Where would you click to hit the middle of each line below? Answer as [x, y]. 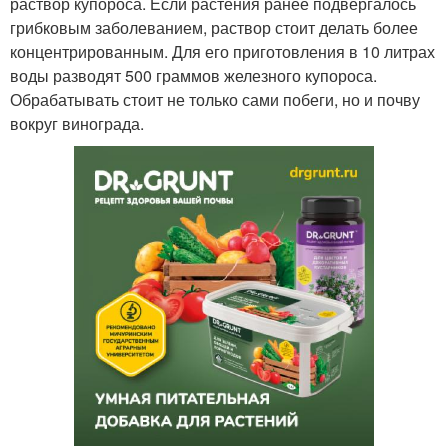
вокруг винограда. [77, 123]
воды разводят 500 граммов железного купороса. [193, 75]
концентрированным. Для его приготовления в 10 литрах [222, 51]
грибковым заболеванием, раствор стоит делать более [214, 27]
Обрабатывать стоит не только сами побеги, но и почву [215, 99]
